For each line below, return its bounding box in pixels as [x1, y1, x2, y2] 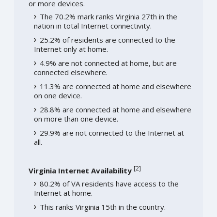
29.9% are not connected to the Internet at [39, 127, 184, 138]
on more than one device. [33, 113, 118, 124]
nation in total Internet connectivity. [33, 20, 152, 31]
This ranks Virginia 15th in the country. [39, 201, 166, 212]
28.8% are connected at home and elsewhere [39, 104, 191, 114]
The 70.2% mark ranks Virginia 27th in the [39, 11, 177, 21]
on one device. [33, 90, 82, 100]
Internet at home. [33, 187, 93, 198]
